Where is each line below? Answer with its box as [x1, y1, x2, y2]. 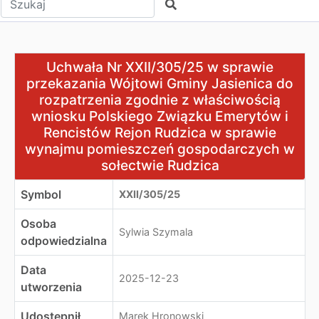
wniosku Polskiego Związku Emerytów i [31, 108, 288, 125]
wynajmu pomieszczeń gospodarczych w [25, 140, 295, 157]
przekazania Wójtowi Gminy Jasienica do [26, 75, 293, 92]
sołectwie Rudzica [100, 157, 219, 174]
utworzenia [21, 280, 82, 294]
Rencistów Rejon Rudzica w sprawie [43, 124, 276, 141]
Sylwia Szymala [119, 226, 193, 238]
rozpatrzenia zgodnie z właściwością [39, 91, 281, 108]
